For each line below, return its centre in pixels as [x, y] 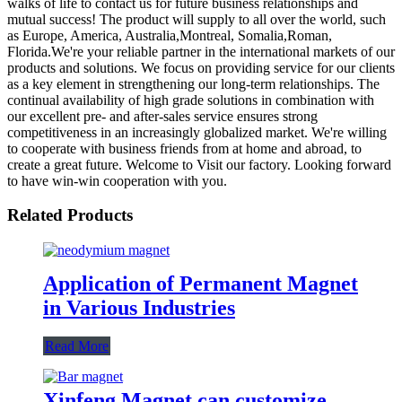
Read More [77, 345]
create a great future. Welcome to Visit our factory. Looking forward [199, 164]
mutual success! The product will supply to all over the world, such [197, 19]
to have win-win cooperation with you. [117, 180]
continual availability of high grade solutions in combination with [191, 100]
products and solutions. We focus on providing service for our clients [201, 67]
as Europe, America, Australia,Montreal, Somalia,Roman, [170, 35]
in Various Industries [139, 307]
